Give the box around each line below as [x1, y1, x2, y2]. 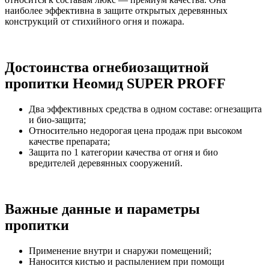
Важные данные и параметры [5, 201, 200, 217]
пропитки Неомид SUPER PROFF [5, 75, 226, 91]
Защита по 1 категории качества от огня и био [29, 147, 218, 157]
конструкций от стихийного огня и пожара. [5, 16, 184, 26]
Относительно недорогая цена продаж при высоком [29, 125, 242, 136]
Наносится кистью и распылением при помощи [29, 256, 225, 267]
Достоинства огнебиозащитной [5, 59, 209, 75]
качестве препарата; [29, 136, 110, 147]
